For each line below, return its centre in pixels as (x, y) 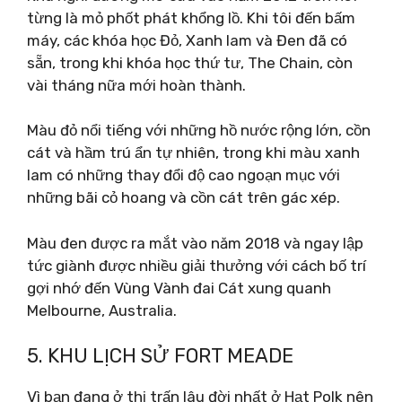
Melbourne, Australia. (102, 310)
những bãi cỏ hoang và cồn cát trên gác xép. (184, 197)
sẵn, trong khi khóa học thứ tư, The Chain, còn (190, 62)
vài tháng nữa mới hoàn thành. (136, 85)
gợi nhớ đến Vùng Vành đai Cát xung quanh (179, 288)
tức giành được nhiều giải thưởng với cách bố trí (197, 265)
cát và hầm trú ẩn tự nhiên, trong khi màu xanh (193, 153)
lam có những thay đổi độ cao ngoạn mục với (184, 175)
